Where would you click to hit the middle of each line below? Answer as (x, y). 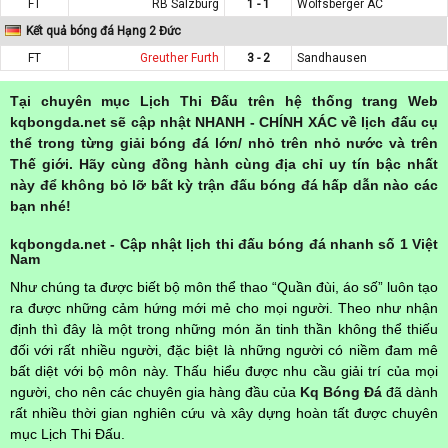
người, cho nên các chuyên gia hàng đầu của (155, 391)
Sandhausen (332, 57)
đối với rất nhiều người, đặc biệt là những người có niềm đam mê (224, 349)
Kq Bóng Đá (341, 391)
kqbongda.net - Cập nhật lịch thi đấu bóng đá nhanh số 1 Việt (224, 243)
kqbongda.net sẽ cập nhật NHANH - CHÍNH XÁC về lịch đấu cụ (224, 121)
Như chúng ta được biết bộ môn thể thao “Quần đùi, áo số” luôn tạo (224, 286)
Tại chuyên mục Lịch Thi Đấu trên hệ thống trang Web (224, 100)
